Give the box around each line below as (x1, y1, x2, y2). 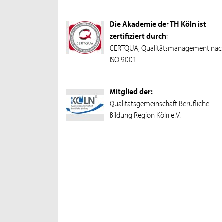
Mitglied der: (109, 85, 153, 97)
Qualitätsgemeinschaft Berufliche (109, 97, 209, 109)
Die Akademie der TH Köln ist (109, 18, 206, 29)
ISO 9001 (109, 54, 137, 65)
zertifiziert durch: (109, 30, 168, 41)
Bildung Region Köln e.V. (109, 109, 181, 120)
